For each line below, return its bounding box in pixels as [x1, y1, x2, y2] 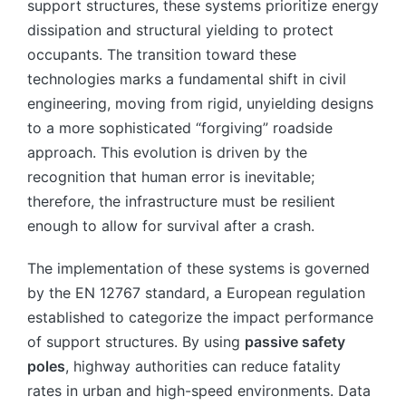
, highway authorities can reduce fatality [65, 357, 341, 376]
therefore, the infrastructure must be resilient [27, 192, 335, 211]
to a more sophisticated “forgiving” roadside [27, 119, 333, 138]
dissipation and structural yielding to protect [27, 21, 333, 40]
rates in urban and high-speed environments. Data [27, 382, 371, 401]
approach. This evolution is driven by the [27, 143, 307, 162]
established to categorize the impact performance [27, 308, 373, 327]
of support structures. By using [27, 333, 245, 352]
